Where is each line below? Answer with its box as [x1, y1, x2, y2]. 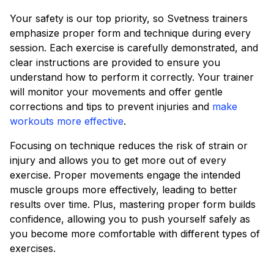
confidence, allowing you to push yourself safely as [10, 213, 250, 225]
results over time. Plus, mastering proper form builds [10, 198, 256, 210]
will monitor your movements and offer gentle [10, 86, 223, 98]
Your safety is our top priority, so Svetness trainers [10, 12, 248, 24]
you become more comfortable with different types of [10, 228, 260, 240]
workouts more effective [10, 115, 124, 127]
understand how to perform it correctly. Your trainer [10, 71, 254, 83]
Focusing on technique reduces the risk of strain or [10, 139, 248, 152]
